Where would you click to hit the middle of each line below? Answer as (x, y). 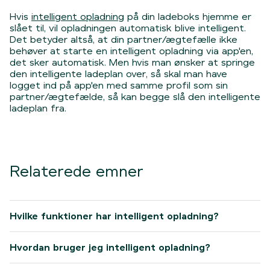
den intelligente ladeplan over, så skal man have (118, 74)
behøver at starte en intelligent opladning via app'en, (131, 51)
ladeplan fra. (38, 108)
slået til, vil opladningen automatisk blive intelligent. (128, 28)
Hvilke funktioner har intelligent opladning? (114, 216)
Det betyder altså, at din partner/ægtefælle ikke (124, 39)
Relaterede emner (77, 171)
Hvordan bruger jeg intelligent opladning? (110, 247)
